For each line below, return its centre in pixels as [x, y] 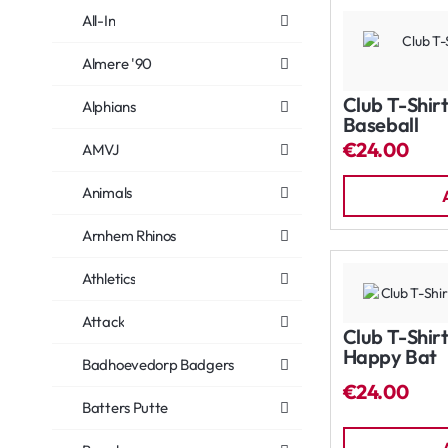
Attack [103, 321]
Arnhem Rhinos [129, 235]
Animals [107, 192]
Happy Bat [389, 357]
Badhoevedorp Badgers [158, 364]
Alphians [109, 106]
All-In [99, 20]
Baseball [380, 124]
